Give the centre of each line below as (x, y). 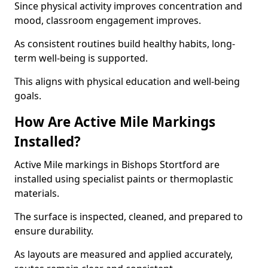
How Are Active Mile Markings (115, 122)
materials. (37, 193)
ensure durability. (54, 231)
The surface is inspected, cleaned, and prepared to (129, 217)
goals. (28, 96)
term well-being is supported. (81, 58)
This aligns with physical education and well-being (127, 81)
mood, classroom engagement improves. (108, 20)
